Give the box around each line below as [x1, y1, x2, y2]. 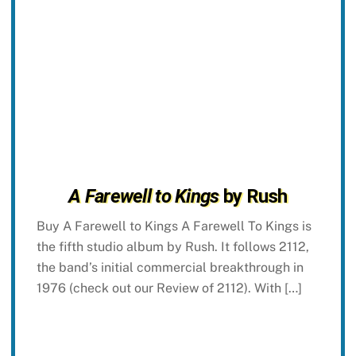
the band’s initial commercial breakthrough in [36, 259, 304, 275]
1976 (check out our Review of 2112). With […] [36, 280, 302, 296]
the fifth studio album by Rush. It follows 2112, [36, 238, 309, 254]
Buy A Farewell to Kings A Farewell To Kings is [36, 218, 311, 234]
